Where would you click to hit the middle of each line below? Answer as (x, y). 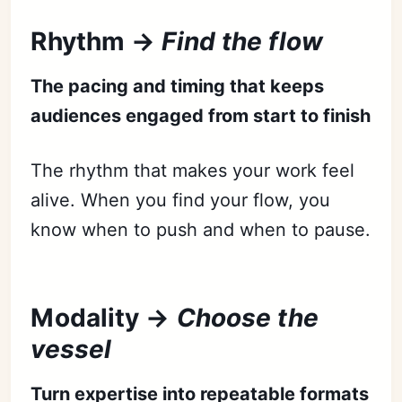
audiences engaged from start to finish (201, 116)
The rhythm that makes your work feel (193, 171)
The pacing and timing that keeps (178, 87)
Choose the (247, 318)
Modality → (104, 318)
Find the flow (242, 42)
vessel (71, 350)
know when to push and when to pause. (201, 230)
